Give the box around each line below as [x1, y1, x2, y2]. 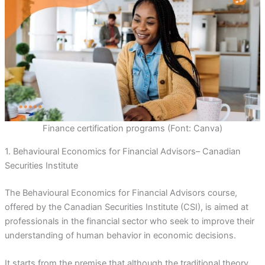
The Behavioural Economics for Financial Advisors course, [4, 187, 237, 198]
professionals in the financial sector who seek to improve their [4, 215, 254, 227]
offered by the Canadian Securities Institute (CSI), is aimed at [4, 201, 248, 212]
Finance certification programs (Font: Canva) [43, 123, 222, 134]
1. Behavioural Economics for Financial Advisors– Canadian [4, 146, 241, 157]
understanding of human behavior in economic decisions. [4, 230, 236, 241]
